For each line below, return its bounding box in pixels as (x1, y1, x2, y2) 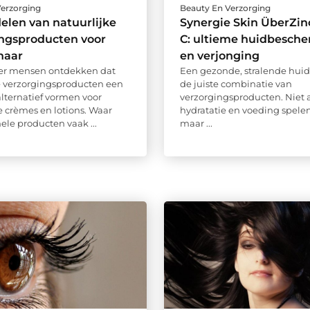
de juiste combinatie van (179, 78, 292, 90)
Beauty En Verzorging (179, 3, 271, 14)
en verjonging (179, 49, 259, 63)
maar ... (179, 118, 212, 129)
